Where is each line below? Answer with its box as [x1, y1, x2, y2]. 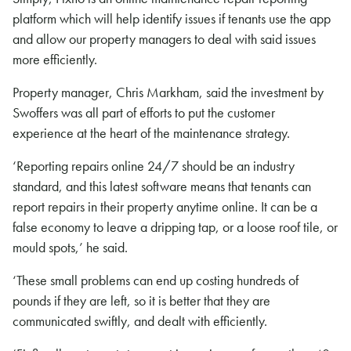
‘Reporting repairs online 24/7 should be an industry [13, 157, 295, 175]
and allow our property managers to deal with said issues [13, 30, 316, 48]
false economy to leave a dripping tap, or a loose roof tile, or [13, 218, 338, 236]
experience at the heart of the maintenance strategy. [13, 124, 290, 142]
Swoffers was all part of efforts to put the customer [13, 103, 275, 121]
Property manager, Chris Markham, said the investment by [13, 83, 324, 101]
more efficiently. [13, 50, 97, 68]
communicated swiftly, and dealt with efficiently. [13, 312, 267, 330]
